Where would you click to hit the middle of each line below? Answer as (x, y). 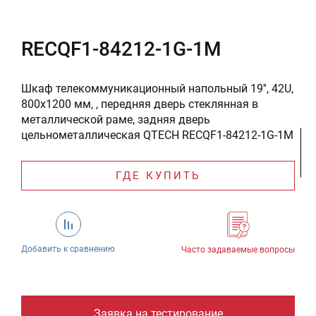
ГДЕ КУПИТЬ (158, 176)
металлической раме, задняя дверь (116, 120)
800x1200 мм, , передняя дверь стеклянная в (140, 104)
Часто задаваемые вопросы (238, 250)
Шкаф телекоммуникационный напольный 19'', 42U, (157, 89)
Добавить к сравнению (68, 249)
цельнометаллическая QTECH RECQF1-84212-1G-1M (157, 135)
